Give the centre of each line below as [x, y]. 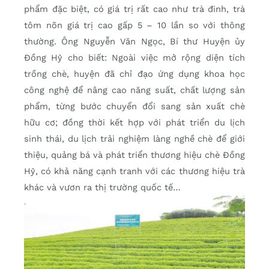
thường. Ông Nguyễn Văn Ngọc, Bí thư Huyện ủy [134, 42]
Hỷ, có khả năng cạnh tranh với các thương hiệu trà [134, 171]
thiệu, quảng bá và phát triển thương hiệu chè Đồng [134, 155]
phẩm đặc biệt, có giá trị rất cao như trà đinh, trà [134, 9]
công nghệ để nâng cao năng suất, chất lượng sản [134, 90]
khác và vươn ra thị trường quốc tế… [102, 188]
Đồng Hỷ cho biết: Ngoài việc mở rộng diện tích [134, 58]
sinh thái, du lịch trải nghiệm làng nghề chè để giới [134, 139]
